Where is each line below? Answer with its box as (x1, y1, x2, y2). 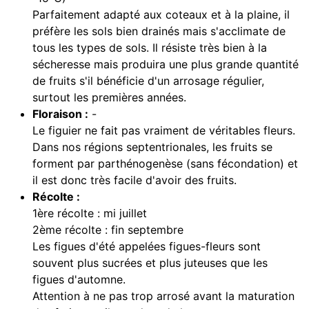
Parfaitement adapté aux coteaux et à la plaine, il (32, 8, 290, 22)
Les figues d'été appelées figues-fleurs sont (32, 239, 261, 254)
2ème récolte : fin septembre (32, 223, 183, 237)
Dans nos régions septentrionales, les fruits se (32, 140, 272, 154)
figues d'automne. (32, 272, 129, 287)
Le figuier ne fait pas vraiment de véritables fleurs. (32, 123, 295, 138)
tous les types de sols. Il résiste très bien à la (32, 41, 267, 55)
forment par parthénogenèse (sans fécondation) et (32, 157, 298, 171)
